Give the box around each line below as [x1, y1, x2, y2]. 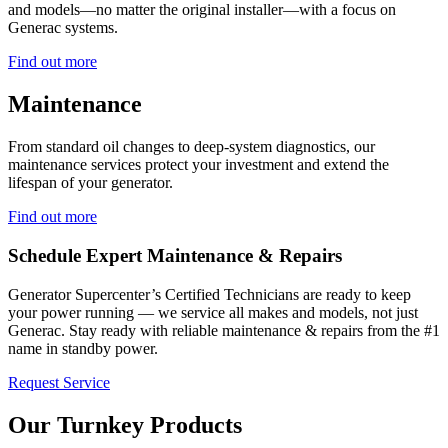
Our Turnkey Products [8, 411, 242, 438]
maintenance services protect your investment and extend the [8, 156, 389, 174]
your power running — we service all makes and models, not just [8, 303, 418, 321]
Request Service [8, 373, 110, 391]
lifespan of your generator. [8, 174, 173, 192]
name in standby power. [8, 339, 158, 357]
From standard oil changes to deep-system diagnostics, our [8, 138, 375, 156]
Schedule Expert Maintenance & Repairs [8, 244, 342, 266]
